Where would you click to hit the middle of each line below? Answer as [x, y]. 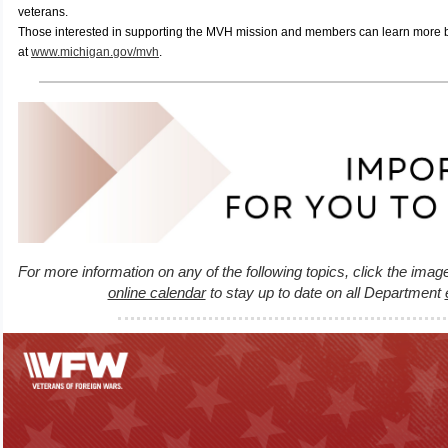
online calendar [156, 293]
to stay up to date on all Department [325, 293]
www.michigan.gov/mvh [95, 52]
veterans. [43, 12]
